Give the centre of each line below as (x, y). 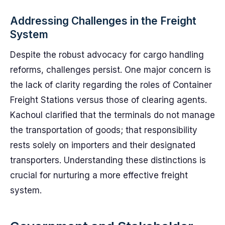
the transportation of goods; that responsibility (104, 130)
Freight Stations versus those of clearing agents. (108, 100)
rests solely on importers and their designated (103, 145)
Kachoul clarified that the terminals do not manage (113, 115)
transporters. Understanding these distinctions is (108, 160)
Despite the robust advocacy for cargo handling (107, 55)
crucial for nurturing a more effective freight (99, 175)
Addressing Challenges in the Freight (103, 21)
